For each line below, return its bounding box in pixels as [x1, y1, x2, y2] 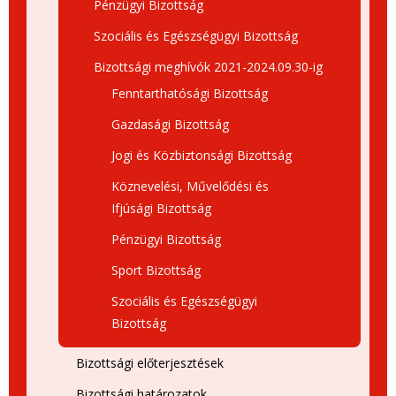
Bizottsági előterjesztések [76, 354, 224, 371]
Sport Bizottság [111, 262, 201, 278]
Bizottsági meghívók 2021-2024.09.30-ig [94, 58, 323, 75]
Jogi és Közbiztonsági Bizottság [111, 147, 292, 164]
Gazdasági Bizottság [111, 116, 229, 133]
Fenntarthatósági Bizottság [111, 85, 268, 102]
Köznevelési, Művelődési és [111, 178, 269, 194]
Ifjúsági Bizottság [111, 200, 211, 217]
